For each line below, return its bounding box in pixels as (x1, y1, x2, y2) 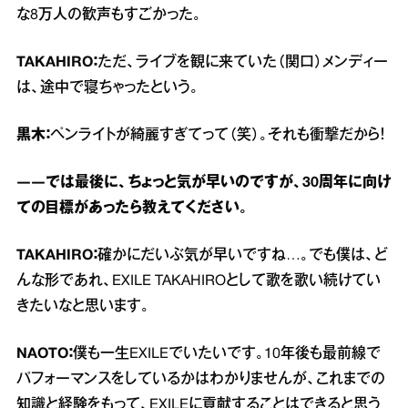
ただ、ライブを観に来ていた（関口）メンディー (97, 56, 388, 69)
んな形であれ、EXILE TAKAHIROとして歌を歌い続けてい (16, 274, 381, 288)
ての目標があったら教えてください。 (16, 201, 248, 215)
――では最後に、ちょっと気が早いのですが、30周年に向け (16, 176, 392, 189)
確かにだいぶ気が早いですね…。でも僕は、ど (97, 249, 388, 262)
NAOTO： (16, 347, 73, 361)
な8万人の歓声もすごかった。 (16, 8, 201, 22)
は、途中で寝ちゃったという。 (16, 81, 199, 95)
